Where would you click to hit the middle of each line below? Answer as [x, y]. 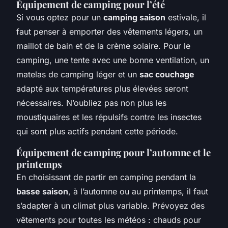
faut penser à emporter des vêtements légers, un [109, 31]
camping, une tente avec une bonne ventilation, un [113, 60]
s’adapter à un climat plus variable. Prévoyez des [110, 205]
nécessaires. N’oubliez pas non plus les [91, 103]
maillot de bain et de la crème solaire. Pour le [103, 46]
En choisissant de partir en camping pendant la [106, 177]
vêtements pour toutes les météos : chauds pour [109, 220]
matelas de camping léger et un [78, 74]
